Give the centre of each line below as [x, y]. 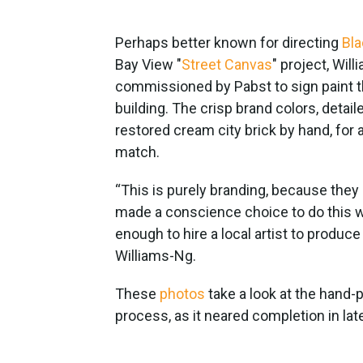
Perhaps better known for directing [228, 42]
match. [137, 152]
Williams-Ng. [156, 255]
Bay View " [148, 64]
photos [182, 293]
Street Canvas [227, 64]
